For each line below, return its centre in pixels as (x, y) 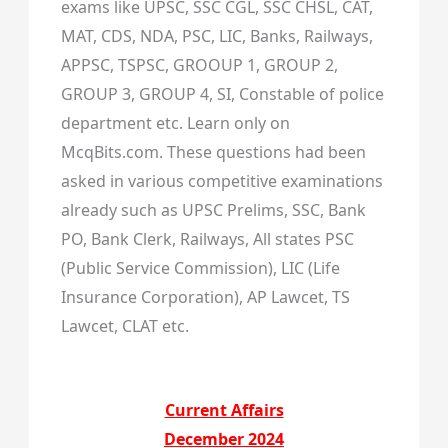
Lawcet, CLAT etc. (124, 326)
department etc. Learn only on (175, 123)
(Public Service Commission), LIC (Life (200, 268)
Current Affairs (224, 410)
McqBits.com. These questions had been (213, 152)
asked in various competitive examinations (221, 181)
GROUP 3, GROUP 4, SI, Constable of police (222, 94)
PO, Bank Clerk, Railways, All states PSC (207, 239)
